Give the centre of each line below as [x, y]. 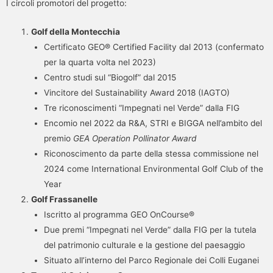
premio [58, 138]
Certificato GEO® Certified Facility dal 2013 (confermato [154, 47]
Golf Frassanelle [65, 199]
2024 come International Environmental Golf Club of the [153, 168]
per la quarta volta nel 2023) [100, 62]
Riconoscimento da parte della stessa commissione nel [151, 153]
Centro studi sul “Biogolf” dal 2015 [110, 77]
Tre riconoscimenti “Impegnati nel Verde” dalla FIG [141, 108]
